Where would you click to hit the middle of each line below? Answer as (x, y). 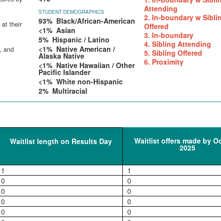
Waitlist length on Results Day (61, 141)
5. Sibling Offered (173, 53)
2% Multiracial (63, 91)
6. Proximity (164, 62)
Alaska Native (62, 56)
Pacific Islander (65, 72)
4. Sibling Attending (177, 44)
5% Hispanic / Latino (74, 39)
